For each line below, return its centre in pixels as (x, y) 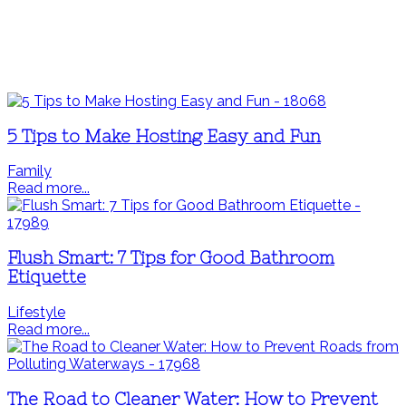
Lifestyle (36, 312)
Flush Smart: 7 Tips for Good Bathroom (171, 258)
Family (29, 171)
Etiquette (47, 277)
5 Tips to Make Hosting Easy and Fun (164, 136)
